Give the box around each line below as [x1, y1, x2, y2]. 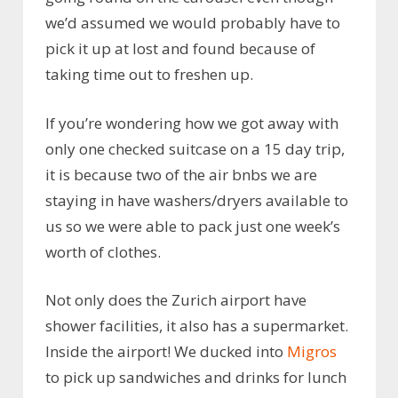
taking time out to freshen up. [45, 64, 253, 85]
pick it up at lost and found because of [45, 38, 315, 60]
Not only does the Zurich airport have [45, 290, 306, 311]
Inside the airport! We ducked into [45, 341, 287, 362]
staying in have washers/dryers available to [45, 189, 348, 211]
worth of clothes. [45, 241, 161, 262]
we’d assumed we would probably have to [45, 12, 340, 34]
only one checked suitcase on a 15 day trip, [45, 138, 345, 159]
